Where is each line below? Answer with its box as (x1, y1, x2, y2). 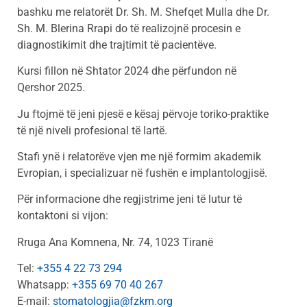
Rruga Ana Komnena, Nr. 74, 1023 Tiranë (17, 235, 216, 249)
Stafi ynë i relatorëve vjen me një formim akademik (17, 150, 261, 164)
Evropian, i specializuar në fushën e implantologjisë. (17, 167, 267, 180)
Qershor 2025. (17, 81, 85, 95)
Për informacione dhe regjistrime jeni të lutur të (17, 193, 242, 206)
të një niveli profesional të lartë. (17, 123, 167, 137)
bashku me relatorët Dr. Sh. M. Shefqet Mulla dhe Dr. (17, 5, 269, 19)
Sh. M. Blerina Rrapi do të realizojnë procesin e (17, 21, 241, 35)
